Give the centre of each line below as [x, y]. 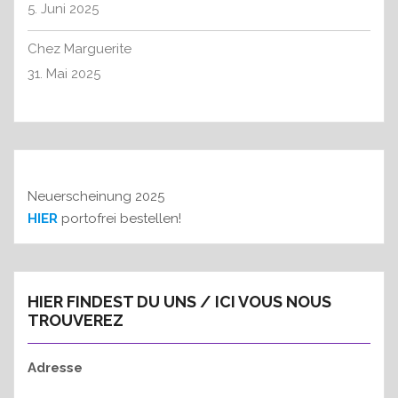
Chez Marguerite [80, 49]
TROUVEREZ [76, 321]
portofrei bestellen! [119, 219]
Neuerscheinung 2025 [96, 197]
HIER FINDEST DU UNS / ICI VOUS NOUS [179, 302]
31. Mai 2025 [64, 74]
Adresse [55, 368]
